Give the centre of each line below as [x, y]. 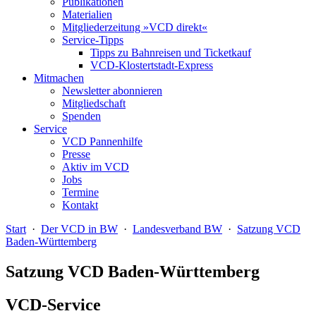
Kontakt [80, 205]
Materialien [87, 14]
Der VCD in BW [79, 229]
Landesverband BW [177, 229]
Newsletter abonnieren [112, 91]
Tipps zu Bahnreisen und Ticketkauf [171, 53]
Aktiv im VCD [96, 167]
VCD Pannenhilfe [102, 141]
